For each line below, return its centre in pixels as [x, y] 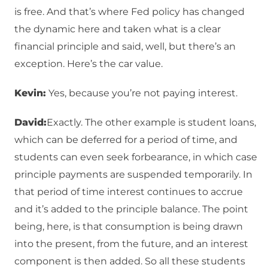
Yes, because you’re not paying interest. [142, 93]
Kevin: [30, 93]
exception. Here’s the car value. [89, 64]
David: [31, 123]
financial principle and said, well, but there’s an [125, 47]
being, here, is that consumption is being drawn [129, 227]
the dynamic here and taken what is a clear [118, 29]
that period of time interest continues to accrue [129, 192]
